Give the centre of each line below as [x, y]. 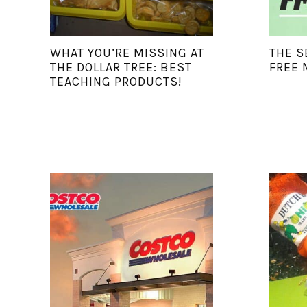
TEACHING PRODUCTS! [116, 81]
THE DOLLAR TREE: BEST [121, 67]
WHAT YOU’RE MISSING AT [127, 52]
